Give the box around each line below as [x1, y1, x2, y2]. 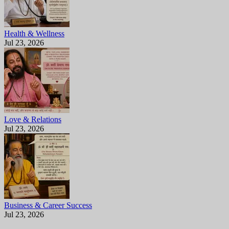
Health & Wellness [4, 29, 64, 38]
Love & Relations [4, 114, 61, 124]
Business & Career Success [4, 200, 92, 210]
